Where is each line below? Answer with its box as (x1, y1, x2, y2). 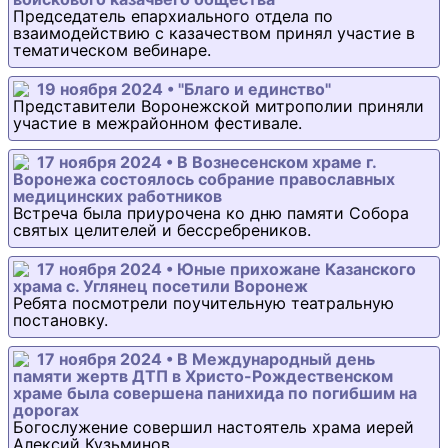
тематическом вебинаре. (13, 40, 211, 61)
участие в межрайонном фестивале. (13, 113, 302, 134)
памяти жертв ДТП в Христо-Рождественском (13, 366, 393, 387)
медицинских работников (13, 186, 222, 207)
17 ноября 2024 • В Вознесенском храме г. (37, 152, 376, 173)
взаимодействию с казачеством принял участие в (13, 23, 415, 44)
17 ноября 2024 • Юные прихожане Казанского (37, 259, 416, 280)
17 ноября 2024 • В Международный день (37, 349, 375, 370)
